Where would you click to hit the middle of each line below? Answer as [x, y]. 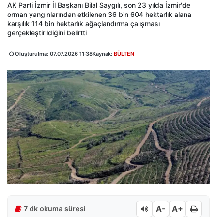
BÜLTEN [124, 54]
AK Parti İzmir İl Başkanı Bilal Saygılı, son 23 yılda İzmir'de [99, 5]
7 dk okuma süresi [55, 209]
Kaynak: [103, 54]
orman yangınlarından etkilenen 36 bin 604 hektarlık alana [99, 14]
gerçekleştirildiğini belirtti [47, 33]
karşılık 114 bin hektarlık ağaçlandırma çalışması [84, 23]
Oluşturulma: [32, 54]
